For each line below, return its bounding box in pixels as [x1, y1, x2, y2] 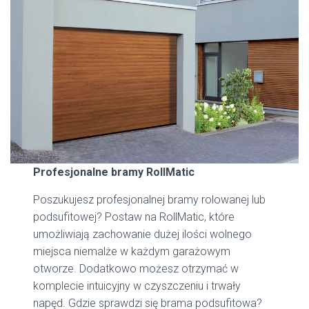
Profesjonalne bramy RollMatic [33, 165, 195, 179]
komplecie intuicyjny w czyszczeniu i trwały [33, 279, 241, 292]
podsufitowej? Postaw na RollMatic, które [33, 210, 235, 223]
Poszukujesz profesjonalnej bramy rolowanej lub [33, 192, 266, 206]
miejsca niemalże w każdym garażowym [33, 244, 231, 258]
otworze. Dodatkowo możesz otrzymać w [33, 261, 239, 275]
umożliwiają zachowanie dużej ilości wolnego [33, 227, 252, 241]
